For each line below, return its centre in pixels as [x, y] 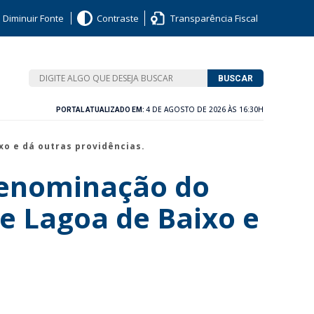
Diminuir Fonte [33, 18]
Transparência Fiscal [214, 18]
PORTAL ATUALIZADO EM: [101, 110]
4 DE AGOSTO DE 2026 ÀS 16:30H [205, 109]
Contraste [118, 18]
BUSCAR [235, 78]
